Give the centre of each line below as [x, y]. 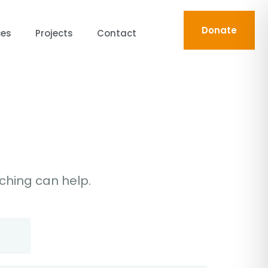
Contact [117, 33]
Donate [219, 30]
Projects [54, 33]
